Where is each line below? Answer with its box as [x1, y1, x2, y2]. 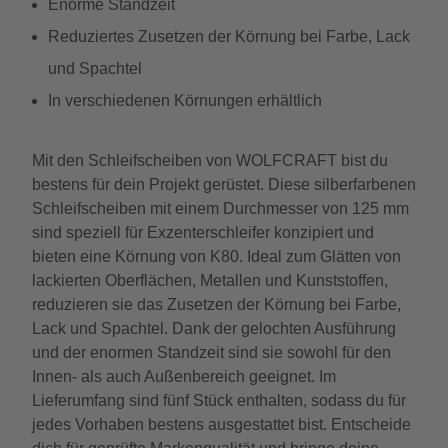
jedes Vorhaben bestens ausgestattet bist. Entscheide [32, 416, 411, 433]
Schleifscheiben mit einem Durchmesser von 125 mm [32, 200, 409, 217]
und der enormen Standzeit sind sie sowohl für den [32, 344, 391, 361]
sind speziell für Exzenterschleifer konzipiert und [32, 224, 374, 241]
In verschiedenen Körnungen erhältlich [48, 92, 322, 109]
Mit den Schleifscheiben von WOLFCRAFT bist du [32, 152, 388, 169]
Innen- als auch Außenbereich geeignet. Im [32, 368, 336, 385]
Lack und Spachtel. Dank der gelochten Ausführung [32, 320, 396, 337]
